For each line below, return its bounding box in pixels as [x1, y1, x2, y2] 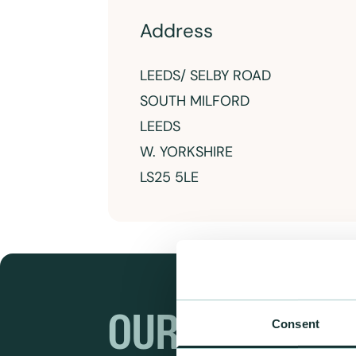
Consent [272, 316, 319, 331]
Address [140, 18, 213, 43]
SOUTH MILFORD [140, 91, 250, 110]
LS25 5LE [140, 168, 199, 187]
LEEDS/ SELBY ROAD [140, 66, 271, 85]
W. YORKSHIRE [140, 142, 233, 161]
